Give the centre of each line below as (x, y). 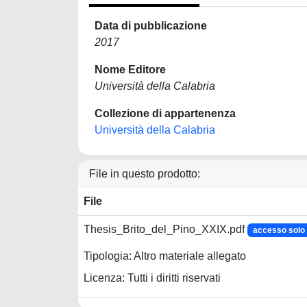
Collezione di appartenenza (165, 113)
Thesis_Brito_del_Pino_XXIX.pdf (165, 229)
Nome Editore (130, 70)
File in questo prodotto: (145, 174)
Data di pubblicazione (151, 26)
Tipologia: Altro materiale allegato (165, 256)
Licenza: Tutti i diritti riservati (152, 278)
